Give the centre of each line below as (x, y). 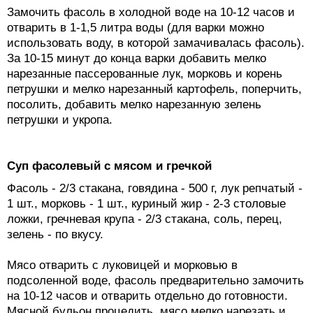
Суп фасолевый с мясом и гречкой (109, 166)
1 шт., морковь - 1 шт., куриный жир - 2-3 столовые (146, 204)
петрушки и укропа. (60, 120)
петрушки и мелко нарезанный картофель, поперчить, (154, 89)
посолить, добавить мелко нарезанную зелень (134, 105)
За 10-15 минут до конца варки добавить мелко (137, 59)
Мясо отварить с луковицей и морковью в (122, 265)
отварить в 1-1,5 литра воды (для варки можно (136, 28)
